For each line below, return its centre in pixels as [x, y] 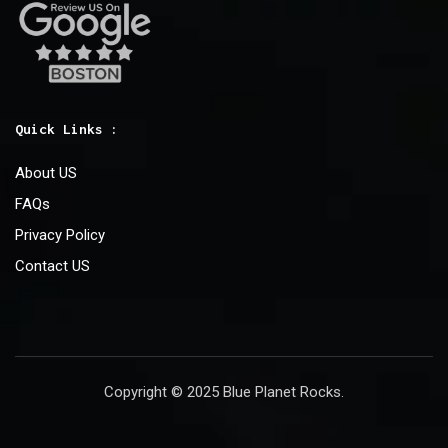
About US [46, 172]
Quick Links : [67, 128]
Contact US [52, 265]
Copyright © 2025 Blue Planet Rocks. [224, 391]
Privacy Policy [60, 234]
